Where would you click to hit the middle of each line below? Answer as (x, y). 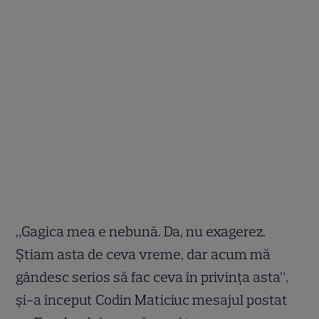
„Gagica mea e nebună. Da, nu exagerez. (141, 232)
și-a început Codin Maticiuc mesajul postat (152, 300)
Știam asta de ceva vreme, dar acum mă (143, 255)
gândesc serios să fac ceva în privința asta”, (152, 277)
